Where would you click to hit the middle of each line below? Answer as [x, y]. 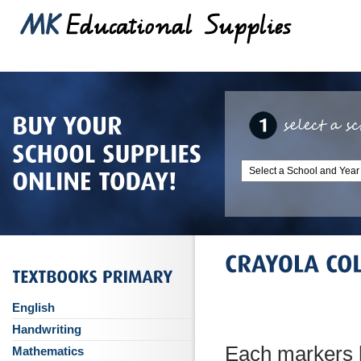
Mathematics [48, 351]
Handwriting [47, 329]
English [33, 307]
